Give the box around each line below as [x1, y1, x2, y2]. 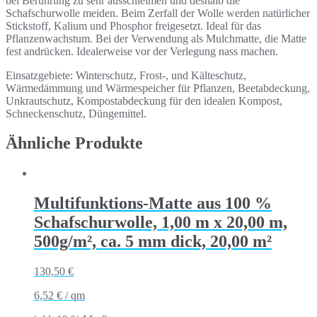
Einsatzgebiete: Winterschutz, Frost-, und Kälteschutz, [6, 69, 246, 81]
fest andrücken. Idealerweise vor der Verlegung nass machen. [6, 45, 278, 57]
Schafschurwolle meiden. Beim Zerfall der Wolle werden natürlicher [6, 6, 310, 19]
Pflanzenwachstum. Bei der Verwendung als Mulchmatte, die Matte [6, 32, 306, 45]
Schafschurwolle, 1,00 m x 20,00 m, [34, 213, 287, 232]
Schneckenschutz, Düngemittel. [6, 107, 146, 120]
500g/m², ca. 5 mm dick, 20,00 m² [34, 232, 272, 251]
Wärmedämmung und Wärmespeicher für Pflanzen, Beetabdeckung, [6, 81, 310, 94]
